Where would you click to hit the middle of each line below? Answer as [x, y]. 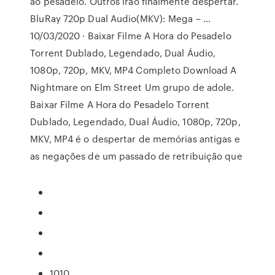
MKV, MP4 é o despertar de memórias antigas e [135, 139]
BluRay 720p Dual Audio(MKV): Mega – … [120, 18]
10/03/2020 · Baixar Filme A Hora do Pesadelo [131, 36]
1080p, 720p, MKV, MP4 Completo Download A [134, 70]
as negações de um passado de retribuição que [136, 156]
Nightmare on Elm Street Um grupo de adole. [132, 87]
